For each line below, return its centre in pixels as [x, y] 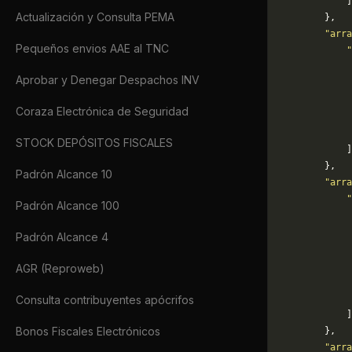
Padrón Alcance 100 [68, 205]
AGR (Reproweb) [60, 268]
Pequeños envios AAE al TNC [92, 48]
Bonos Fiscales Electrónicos [88, 331]
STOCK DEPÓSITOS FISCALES [94, 143]
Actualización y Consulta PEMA [95, 17]
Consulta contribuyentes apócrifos [105, 300]
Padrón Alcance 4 [62, 237]
